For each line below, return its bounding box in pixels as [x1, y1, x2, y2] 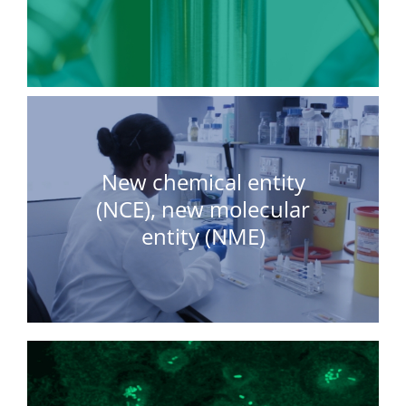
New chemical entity [101, 166, 305, 197]
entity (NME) [140, 220, 266, 251]
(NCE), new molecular [96, 193, 310, 224]
